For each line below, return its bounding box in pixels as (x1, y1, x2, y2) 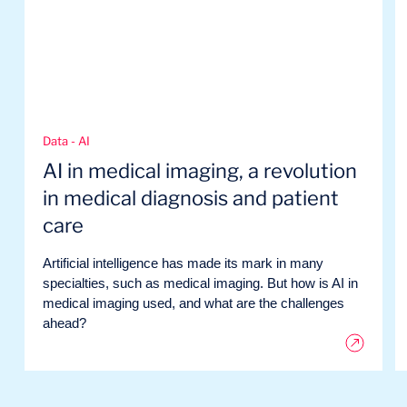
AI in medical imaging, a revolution (43, 159, 357, 183)
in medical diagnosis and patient (43, 186, 339, 210)
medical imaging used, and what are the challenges (43, 295, 344, 311)
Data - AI (43, 134, 90, 148)
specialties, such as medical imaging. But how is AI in (43, 275, 358, 291)
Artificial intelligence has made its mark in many (43, 255, 323, 271)
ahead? (43, 315, 86, 331)
